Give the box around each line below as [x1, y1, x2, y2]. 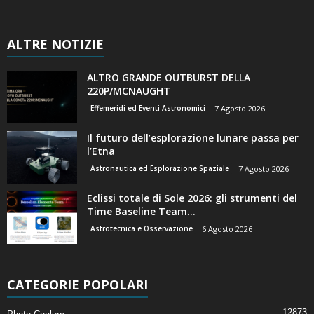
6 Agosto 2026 [202, 224, 252, 234]
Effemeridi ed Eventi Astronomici [90, 103, 205, 113]
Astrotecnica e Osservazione [90, 224, 193, 233]
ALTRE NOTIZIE [7, 36, 104, 53]
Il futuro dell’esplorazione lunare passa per [87, 131, 299, 144]
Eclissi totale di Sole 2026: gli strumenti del [87, 191, 297, 205]
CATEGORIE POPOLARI [7, 276, 148, 293]
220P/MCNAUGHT [87, 84, 170, 97]
